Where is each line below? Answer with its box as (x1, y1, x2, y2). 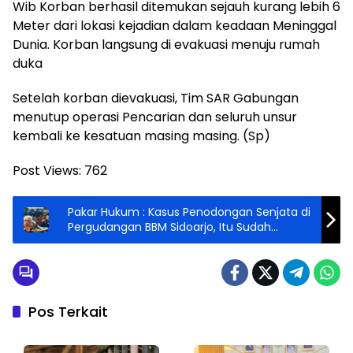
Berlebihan (68, 233, 125, 250)
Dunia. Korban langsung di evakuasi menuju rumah (13, 35, 320, 54)
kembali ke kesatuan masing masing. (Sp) (13, 126, 270, 145)
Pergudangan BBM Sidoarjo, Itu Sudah (68, 218, 271, 235)
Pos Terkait (28, 301, 108, 321)
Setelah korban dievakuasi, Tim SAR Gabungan (13, 88, 299, 107)
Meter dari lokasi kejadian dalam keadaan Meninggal (13, 16, 336, 35)
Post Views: (13, 161, 81, 180)
